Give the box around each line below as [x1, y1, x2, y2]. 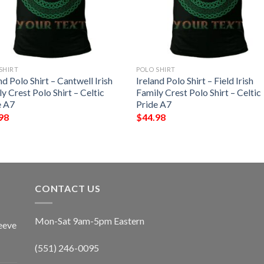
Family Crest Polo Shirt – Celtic [136, 87, 262, 98]
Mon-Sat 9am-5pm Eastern [35, 214, 144, 226]
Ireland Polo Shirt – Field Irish [136, 75, 254, 87]
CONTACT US [35, 183, 101, 194]
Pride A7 [136, 98, 172, 110]
